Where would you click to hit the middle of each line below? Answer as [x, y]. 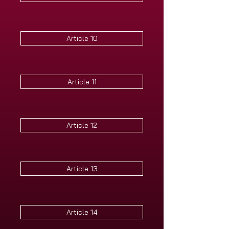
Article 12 [82, 125]
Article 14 [82, 212]
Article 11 [82, 82]
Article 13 [82, 169]
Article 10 [82, 38]
